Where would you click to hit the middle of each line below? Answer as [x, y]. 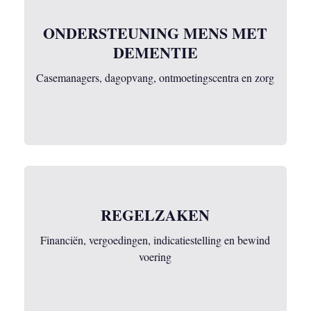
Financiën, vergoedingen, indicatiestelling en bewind [155, 240]
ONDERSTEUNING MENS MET [155, 33]
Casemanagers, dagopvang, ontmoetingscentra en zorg [155, 77]
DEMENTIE [155, 52]
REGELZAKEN [155, 215]
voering [155, 257]
